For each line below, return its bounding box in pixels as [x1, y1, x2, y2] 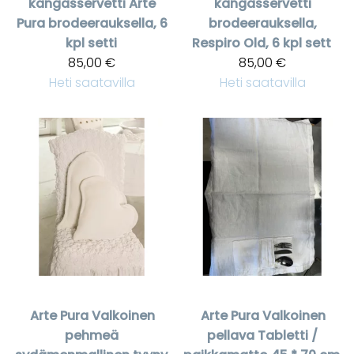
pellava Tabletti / [207, 326, 318, 345]
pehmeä [65, 326, 119, 345]
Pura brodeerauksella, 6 [16, 13, 168, 32]
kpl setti [65, 33, 117, 52]
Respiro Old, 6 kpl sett [192, 33, 331, 52]
